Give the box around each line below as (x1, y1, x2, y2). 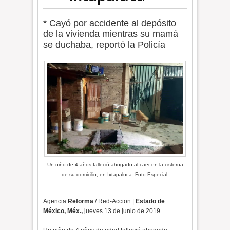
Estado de (136, 198, 165, 205)
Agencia (43, 198, 68, 205)
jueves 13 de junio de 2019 (83, 207, 161, 215)
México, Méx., (43, 207, 83, 215)
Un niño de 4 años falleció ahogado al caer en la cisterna (47, 162, 183, 167)
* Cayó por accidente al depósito (43, 18, 177, 28)
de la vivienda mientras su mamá (43, 29, 179, 39)
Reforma (68, 198, 94, 205)
